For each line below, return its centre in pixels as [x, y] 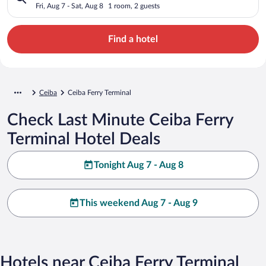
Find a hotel [133, 39]
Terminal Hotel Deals [84, 139]
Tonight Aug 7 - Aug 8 [138, 165]
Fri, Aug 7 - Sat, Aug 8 [69, 6]
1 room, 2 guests [134, 6]
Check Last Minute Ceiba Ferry [120, 120]
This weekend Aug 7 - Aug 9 [138, 203]
